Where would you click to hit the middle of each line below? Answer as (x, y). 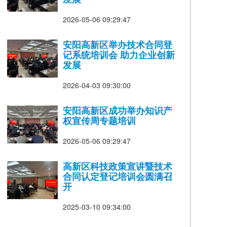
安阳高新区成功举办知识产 (118, 110)
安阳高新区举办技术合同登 (118, 44)
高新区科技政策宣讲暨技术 (118, 166)
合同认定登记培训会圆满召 (118, 176)
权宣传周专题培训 (100, 120)
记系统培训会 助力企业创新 (119, 54)
